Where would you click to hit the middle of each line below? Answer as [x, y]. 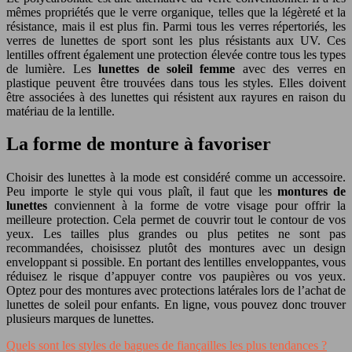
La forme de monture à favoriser [139, 144]
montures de [311, 192]
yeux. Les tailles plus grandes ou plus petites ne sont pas [176, 234]
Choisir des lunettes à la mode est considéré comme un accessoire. [176, 178]
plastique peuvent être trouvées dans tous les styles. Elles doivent [176, 82]
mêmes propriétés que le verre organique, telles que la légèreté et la [176, 12]
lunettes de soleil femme [170, 68]
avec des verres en [294, 68]
